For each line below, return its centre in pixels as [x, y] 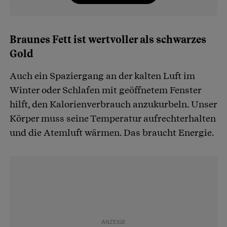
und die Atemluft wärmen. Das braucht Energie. [112, 133]
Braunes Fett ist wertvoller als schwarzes [108, 40]
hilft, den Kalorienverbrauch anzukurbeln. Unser [113, 104]
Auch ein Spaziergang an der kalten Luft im [102, 76]
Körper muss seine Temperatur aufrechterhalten [113, 119]
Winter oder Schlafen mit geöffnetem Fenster [105, 90]
